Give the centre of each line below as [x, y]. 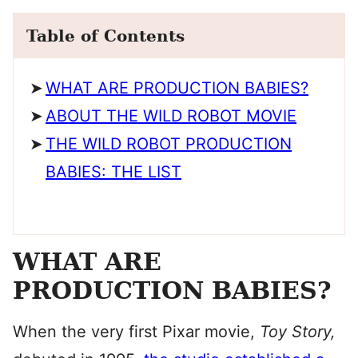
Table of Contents [105, 36]
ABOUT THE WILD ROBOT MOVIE [171, 116]
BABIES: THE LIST [113, 172]
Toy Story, [298, 332]
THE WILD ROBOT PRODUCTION [169, 144]
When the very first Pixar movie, [136, 332]
